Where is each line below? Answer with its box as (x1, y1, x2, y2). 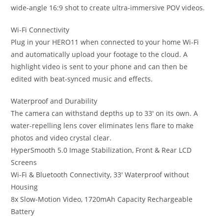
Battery (11, 207, 35, 216)
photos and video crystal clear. (11, 133, 112, 142)
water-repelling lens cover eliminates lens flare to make (11, 121, 194, 130)
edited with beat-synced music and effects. (11, 74, 153, 83)
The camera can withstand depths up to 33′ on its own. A (11, 109, 198, 118)
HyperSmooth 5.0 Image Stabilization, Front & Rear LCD (11, 145, 192, 155)
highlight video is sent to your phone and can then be (11, 62, 188, 71)
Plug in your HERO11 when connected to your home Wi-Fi (11, 37, 199, 47)
